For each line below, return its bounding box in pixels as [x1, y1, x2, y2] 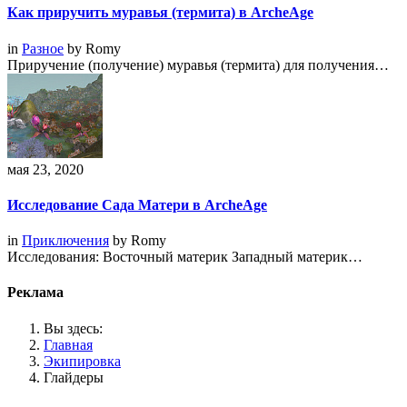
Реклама [7, 284, 64, 301]
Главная [44, 336, 93, 352]
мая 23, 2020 [7, 161, 84, 177]
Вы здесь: [44, 320, 103, 336]
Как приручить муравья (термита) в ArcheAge [7, 5, 313, 21]
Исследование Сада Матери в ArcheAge [7, 196, 267, 213]
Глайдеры [44, 369, 104, 385]
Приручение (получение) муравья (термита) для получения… [7, 56, 389, 73]
